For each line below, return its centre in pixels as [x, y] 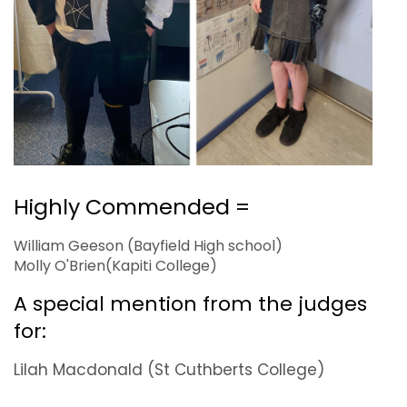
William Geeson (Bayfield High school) [148, 246]
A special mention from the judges [190, 304]
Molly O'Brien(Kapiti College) [115, 266]
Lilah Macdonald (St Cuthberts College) [169, 370]
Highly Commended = [134, 207]
